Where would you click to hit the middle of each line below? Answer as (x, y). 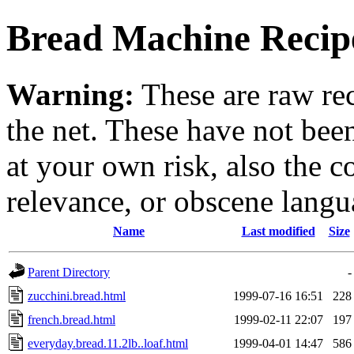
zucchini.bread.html (77, 296)
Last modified (278, 231)
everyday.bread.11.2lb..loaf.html (108, 343)
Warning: (70, 94)
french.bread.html (72, 319)
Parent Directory (69, 272)
